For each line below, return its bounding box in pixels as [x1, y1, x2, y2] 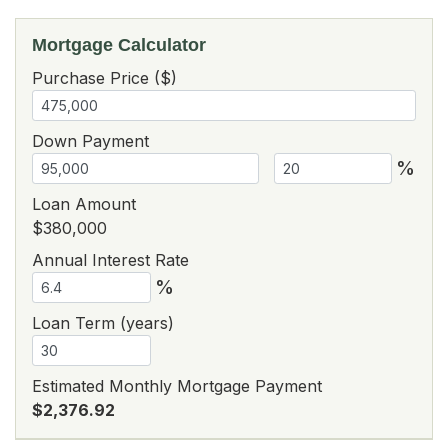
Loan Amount [32, 193, 136, 214]
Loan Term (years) [32, 312, 174, 333]
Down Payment [32, 130, 149, 151]
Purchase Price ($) [32, 67, 177, 88]
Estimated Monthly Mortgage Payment [32, 375, 322, 396]
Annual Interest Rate [32, 249, 189, 270]
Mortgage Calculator [32, 34, 206, 55]
